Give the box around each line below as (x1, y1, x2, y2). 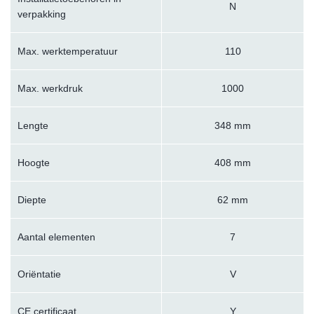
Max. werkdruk (18, 83, 83, 95)
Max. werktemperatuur (18, 46, 118, 57)
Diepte (18, 194, 46, 206)
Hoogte (18, 157, 50, 169)
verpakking (18, 8, 66, 20)
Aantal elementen (18, 231, 95, 243)
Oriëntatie (18, 268, 61, 280)
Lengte (18, 120, 48, 132)
